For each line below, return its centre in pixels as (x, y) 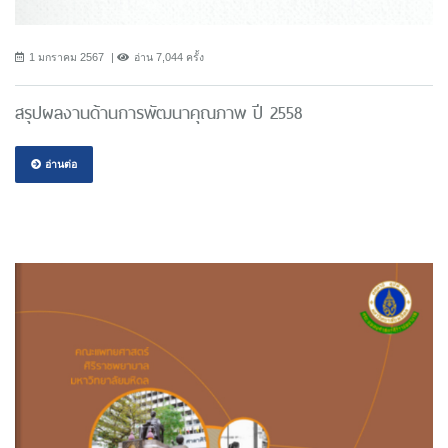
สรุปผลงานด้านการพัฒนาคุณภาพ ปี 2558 (158, 113)
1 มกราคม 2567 (66, 57)
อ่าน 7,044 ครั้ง (169, 57)
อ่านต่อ (59, 164)
